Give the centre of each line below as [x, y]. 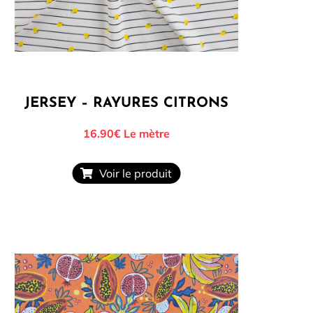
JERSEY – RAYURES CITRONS [126, 103]
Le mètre [145, 133]
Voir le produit [133, 174]
